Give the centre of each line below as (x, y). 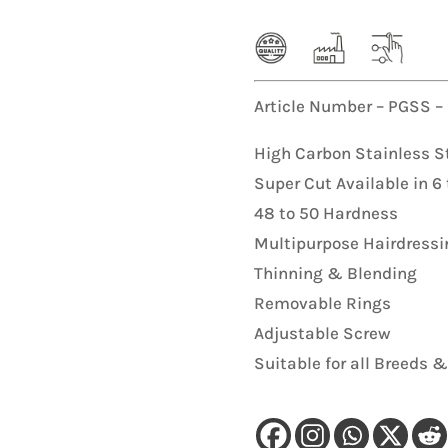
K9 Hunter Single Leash (208, 20)
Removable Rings (322, 302)
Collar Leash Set (184, 43)
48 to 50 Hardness (325, 212)
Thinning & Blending (335, 272)
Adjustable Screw (322, 332)
